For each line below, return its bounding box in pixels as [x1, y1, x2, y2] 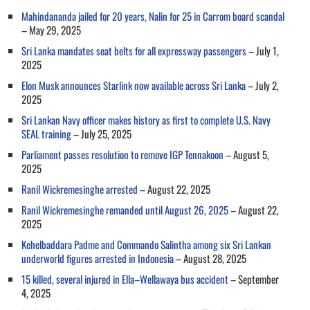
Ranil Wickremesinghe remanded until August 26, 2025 [21, 201, 228, 217]
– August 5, [224, 146, 269, 162]
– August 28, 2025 [174, 250, 246, 266]
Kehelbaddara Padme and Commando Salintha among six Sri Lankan [21, 236, 271, 252]
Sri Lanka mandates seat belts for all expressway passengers [21, 42, 246, 58]
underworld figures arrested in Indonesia [21, 250, 174, 266]
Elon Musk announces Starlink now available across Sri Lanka [21, 77, 246, 93]
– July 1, [246, 42, 279, 58]
